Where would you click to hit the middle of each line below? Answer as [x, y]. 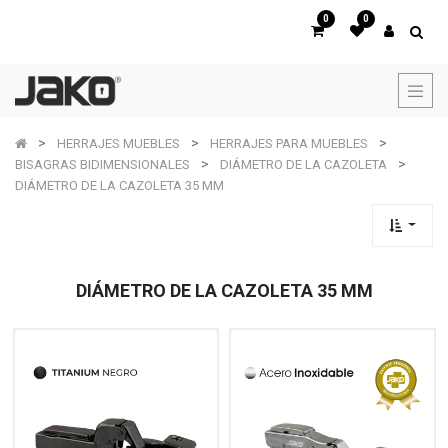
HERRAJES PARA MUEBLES [289, 143]
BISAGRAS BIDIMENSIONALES [102, 164]
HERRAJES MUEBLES [118, 143]
